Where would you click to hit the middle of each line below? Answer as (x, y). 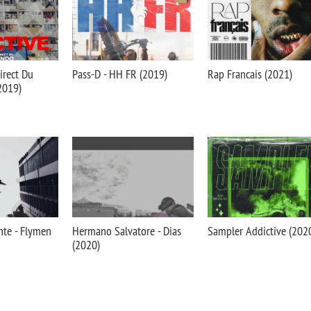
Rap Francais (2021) (250, 74)
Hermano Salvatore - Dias (127, 231)
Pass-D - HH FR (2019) (120, 74)
